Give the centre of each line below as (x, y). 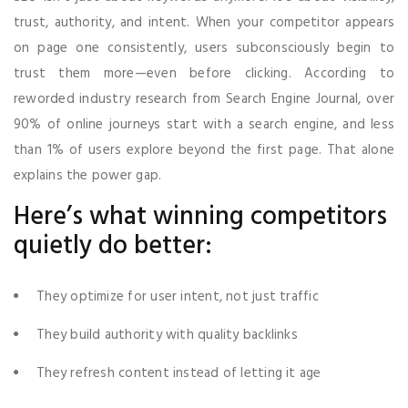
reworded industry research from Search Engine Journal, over (204, 99)
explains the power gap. (88, 175)
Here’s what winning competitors (200, 217)
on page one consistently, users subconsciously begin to (204, 48)
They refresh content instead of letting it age (179, 373)
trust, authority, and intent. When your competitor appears (204, 22)
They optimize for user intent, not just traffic (178, 296)
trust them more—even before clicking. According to (204, 73)
